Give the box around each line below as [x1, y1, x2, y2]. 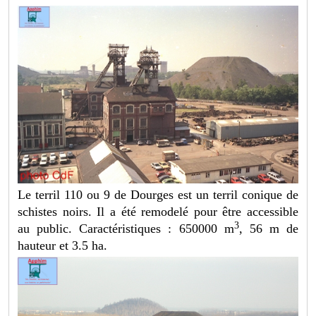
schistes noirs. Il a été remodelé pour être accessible [18, 205, 298, 219]
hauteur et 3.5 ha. [18, 238, 108, 253]
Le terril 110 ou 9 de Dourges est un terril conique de [18, 188, 298, 202]
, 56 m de [238, 221, 298, 236]
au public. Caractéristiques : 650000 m [18, 221, 234, 236]
